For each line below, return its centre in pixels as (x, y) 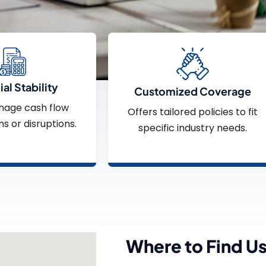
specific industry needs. (193, 128)
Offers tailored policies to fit (193, 112)
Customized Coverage (193, 91)
